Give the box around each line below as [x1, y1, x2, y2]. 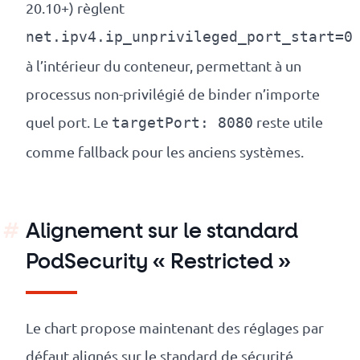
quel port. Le [26, 113, 112, 131]
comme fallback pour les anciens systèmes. [26, 143, 304, 161]
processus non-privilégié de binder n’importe [26, 85, 320, 103]
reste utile [253, 113, 323, 131]
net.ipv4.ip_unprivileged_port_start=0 [26, 29, 353, 46]
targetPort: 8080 [112, 115, 253, 132]
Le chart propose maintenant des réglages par [26, 319, 324, 337]
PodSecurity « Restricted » [26, 252, 291, 274]
